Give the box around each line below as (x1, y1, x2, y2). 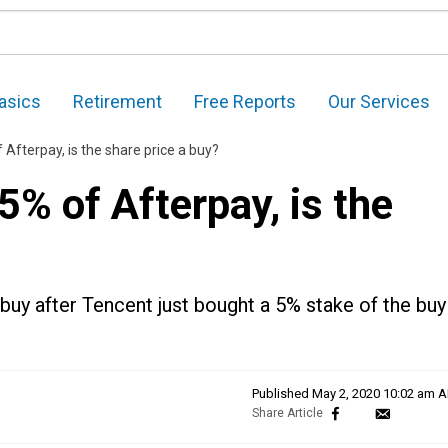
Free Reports (194, 91, 296, 113)
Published (252, 386, 312, 402)
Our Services (328, 91, 430, 113)
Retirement (73, 91, 162, 113)
